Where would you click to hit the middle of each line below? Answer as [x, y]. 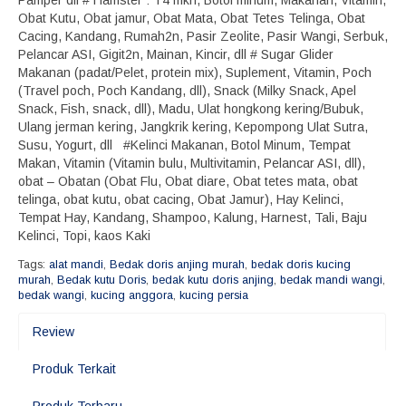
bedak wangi [51, 295]
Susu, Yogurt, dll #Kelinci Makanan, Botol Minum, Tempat [184, 145]
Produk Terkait [74, 369]
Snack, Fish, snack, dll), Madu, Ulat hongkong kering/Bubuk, [191, 109]
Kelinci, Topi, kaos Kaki [92, 236]
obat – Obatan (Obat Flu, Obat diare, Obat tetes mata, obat [188, 181]
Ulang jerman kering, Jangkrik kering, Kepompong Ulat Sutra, [193, 127]
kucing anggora [132, 295]
